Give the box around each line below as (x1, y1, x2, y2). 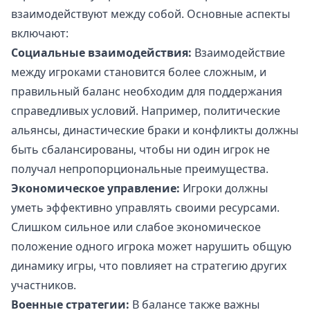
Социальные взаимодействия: (11, 45, 192, 61)
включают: (11, 26, 69, 42)
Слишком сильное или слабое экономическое (11, 219, 261, 235)
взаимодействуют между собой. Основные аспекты (11, 6, 290, 22)
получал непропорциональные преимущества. (11, 161, 268, 177)
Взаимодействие (192, 45, 285, 61)
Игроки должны (180, 181, 268, 197)
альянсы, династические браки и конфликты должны (11, 122, 298, 138)
